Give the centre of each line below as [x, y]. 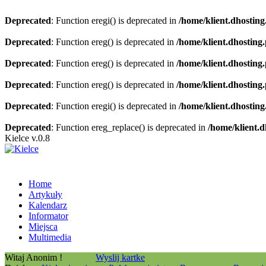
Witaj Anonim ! [36, 257]
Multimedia [50, 237]
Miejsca [43, 227]
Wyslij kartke [120, 257]
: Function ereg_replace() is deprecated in [129, 127]
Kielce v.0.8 [27, 138]
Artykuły [45, 194]
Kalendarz [48, 205]
